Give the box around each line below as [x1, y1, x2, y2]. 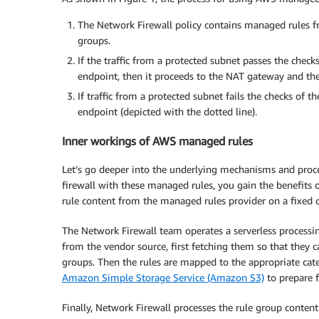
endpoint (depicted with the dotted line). [78, 105, 257, 118]
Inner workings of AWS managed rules [62, 133, 253, 148]
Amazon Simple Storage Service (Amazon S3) [62, 271, 264, 284]
